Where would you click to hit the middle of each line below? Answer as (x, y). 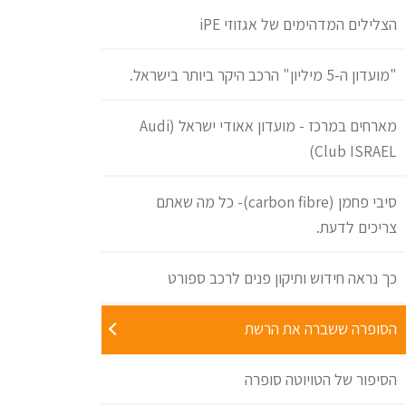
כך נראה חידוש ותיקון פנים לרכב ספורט (282, 278)
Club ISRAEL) (356, 151)
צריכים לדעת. (357, 227)
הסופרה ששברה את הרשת (321, 329)
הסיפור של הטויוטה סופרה (321, 380)
